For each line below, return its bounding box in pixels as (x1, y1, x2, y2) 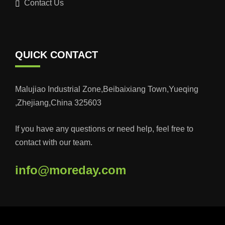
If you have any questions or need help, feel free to (15, 124, 193, 133)
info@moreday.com (15, 163, 126, 177)
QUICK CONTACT (15, 49, 98, 60)
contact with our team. (15, 138, 92, 147)
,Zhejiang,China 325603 (15, 98, 101, 107)
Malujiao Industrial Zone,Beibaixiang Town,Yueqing (15, 84, 198, 93)
